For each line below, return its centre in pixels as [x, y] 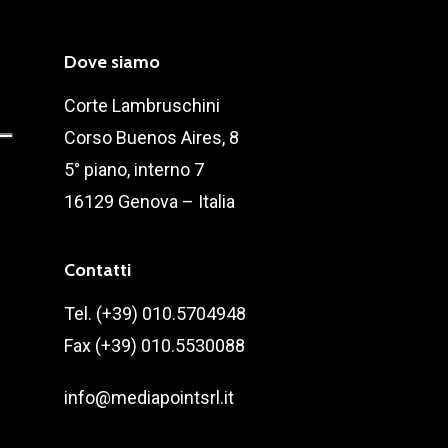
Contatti [97, 270]
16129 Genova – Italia [149, 202]
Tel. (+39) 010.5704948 [155, 314]
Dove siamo [112, 62]
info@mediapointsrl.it [149, 398]
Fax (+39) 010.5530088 [154, 346]
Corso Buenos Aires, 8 [151, 138]
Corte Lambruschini [142, 106]
